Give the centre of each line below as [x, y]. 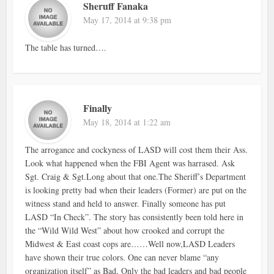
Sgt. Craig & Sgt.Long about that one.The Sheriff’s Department [136, 176]
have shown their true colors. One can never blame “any [122, 257]
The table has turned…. [66, 47]
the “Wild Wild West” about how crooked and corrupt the [125, 230]
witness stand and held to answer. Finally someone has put [126, 203]
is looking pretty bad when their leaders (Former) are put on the [136, 190]
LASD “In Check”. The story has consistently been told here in [135, 217]
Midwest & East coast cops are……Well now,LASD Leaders [130, 243]
